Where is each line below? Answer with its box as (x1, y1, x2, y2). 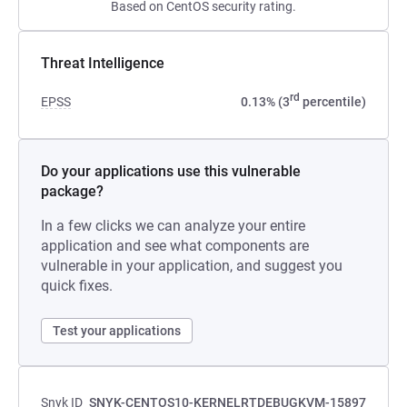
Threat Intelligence (41, 55, 164, 72)
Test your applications (53, 323, 181, 338)
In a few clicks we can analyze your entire (41, 217, 305, 234)
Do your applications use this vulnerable (41, 163, 301, 180)
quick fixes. (41, 277, 113, 294)
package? (41, 183, 104, 200)
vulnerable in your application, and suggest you (41, 257, 342, 274)
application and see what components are (41, 237, 309, 254)
